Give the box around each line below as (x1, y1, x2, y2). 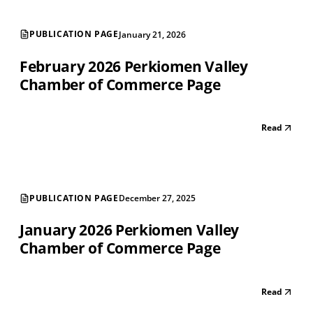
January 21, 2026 (118, 28, 186, 41)
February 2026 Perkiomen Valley (20, 56, 248, 76)
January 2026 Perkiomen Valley (20, 220, 239, 240)
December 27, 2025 (118, 192, 196, 205)
